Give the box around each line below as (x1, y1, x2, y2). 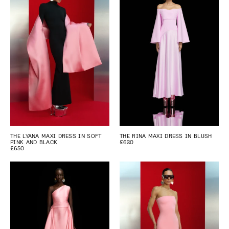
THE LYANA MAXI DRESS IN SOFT (10, 132, 102, 141)
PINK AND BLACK (10, 138, 58, 147)
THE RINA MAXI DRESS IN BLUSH (120, 132, 212, 141)
